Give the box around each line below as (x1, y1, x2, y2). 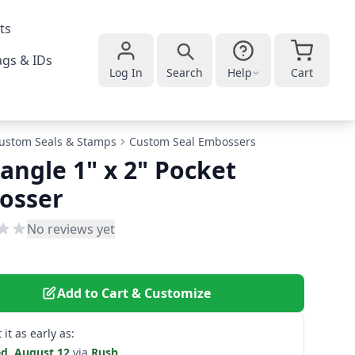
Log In (109, 65, 143, 80)
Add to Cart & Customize (57, 284, 211, 302)
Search (166, 65, 203, 80)
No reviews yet (27, 220, 115, 238)
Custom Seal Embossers (129, 134, 256, 149)
